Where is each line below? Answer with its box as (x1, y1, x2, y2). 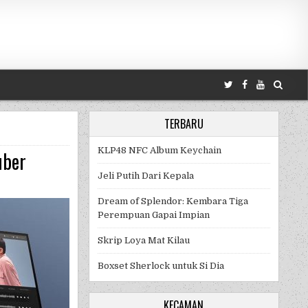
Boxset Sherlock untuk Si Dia (97, 261, 224, 272)
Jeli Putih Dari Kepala (97, 170, 194, 181)
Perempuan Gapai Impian (97, 210, 210, 221)
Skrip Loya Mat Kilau (97, 235, 190, 246)
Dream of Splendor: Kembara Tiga (97, 196, 248, 207)
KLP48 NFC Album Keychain (97, 145, 221, 156)
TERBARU (164, 115, 203, 133)
